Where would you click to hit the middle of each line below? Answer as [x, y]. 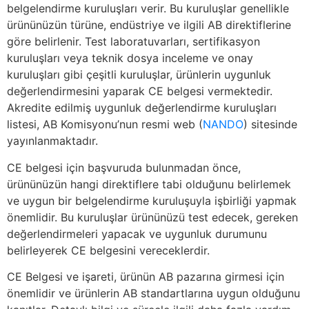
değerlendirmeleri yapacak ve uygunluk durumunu [137, 233]
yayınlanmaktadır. [52, 141]
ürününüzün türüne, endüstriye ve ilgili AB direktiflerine [149, 25]
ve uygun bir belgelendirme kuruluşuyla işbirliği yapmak [152, 200]
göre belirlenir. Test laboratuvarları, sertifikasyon [133, 42]
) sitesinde [270, 124]
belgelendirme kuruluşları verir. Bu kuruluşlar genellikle [148, 9]
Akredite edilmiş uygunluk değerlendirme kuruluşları [142, 108]
